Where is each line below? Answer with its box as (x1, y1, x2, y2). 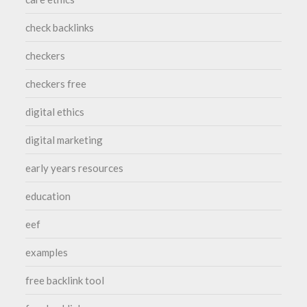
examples (25, 246, 69, 259)
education (25, 190, 71, 203)
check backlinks (25, 21, 95, 34)
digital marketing (25, 134, 103, 147)
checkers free (25, 77, 87, 90)
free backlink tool (25, 274, 105, 287)
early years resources (25, 162, 124, 175)
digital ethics (25, 106, 85, 119)
